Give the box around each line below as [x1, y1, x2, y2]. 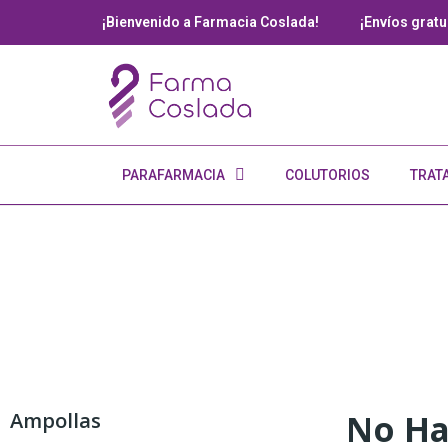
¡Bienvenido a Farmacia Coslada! [102, 14, 319, 30]
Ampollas [10, 407, 101, 435]
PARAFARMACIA [122, 167, 225, 184]
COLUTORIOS [285, 167, 370, 184]
